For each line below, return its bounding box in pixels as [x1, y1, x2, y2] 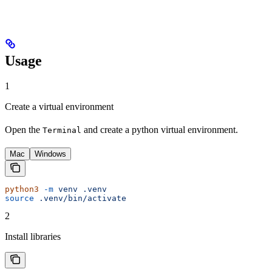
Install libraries [5, 231, 61, 242]
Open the [5, 124, 42, 135]
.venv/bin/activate [34, 194, 126, 203]
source [5, 194, 34, 203]
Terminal [42, 126, 81, 135]
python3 [5, 185, 39, 194]
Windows [35, 149, 66, 159]
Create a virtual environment [5, 101, 114, 112]
